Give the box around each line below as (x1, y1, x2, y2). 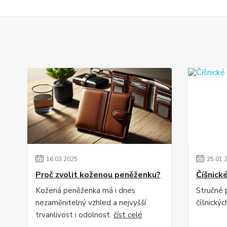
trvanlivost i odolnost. (35, 210, 113, 220)
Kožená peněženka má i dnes (35, 185, 135, 196)
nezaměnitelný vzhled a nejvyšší (35, 198, 146, 208)
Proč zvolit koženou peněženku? (35, 169, 161, 180)
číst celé (113, 210, 142, 220)
